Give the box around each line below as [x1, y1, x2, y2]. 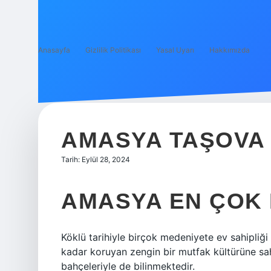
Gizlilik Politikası [85, 45, 141, 54]
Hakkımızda [209, 45, 250, 54]
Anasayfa [38, 45, 70, 54]
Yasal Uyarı [156, 45, 194, 54]
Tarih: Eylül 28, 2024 [61, 155, 130, 164]
